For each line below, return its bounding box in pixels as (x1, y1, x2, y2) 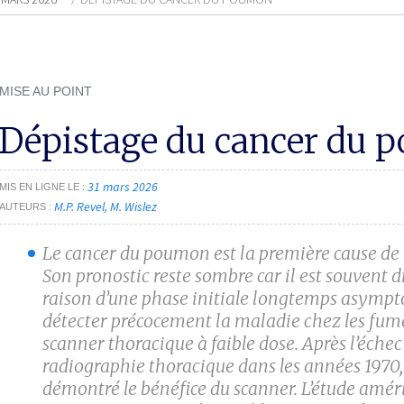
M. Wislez (110, 198, 157, 216)
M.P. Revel (54, 198, 105, 216)
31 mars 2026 (87, 179, 158, 196)
